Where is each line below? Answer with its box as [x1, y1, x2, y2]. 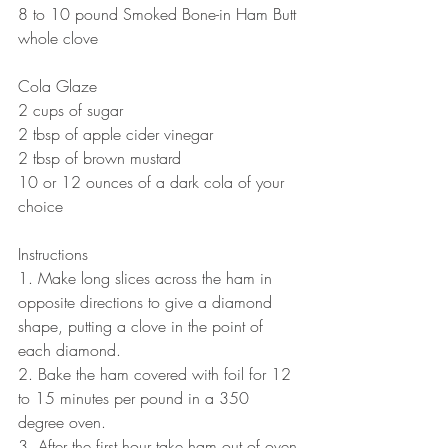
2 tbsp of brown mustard [18, 146, 181, 169]
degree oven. [18, 410, 106, 433]
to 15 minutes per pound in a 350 [18, 386, 254, 409]
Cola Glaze [18, 74, 97, 97]
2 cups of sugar [18, 98, 128, 121]
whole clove [18, 26, 103, 49]
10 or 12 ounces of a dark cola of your [18, 170, 289, 193]
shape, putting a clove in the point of [18, 314, 268, 337]
